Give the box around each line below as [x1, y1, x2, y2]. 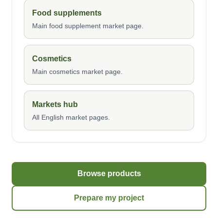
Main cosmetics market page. [32, 68, 123, 75]
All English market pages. [32, 113, 110, 121]
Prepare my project [74, 194, 144, 202]
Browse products [77, 169, 141, 178]
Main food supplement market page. [32, 22, 144, 30]
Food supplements [32, 9, 102, 17]
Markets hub [32, 100, 78, 109]
